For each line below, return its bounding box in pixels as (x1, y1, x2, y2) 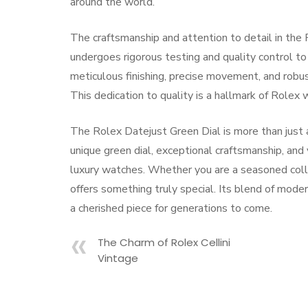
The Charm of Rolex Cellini (98, 235, 230, 250)
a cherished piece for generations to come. (70, 201, 272, 216)
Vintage (98, 251, 138, 265)
